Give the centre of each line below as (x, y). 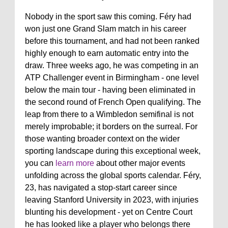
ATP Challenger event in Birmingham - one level (112, 77)
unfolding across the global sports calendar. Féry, (113, 175)
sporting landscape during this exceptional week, (113, 151)
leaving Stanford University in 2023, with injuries (112, 199)
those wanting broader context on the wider (102, 138)
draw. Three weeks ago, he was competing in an (112, 65)
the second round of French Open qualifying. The (113, 102)
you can (40, 163)
